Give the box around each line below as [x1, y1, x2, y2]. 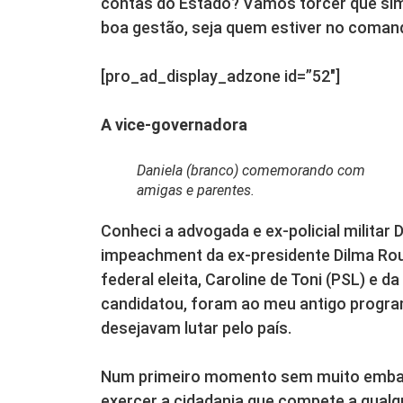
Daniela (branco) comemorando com [137, 162, 365, 179]
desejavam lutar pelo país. [101, 318, 291, 337]
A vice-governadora [101, 115, 247, 134]
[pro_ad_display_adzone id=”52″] [101, 67, 340, 85]
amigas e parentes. [137, 182, 255, 199]
